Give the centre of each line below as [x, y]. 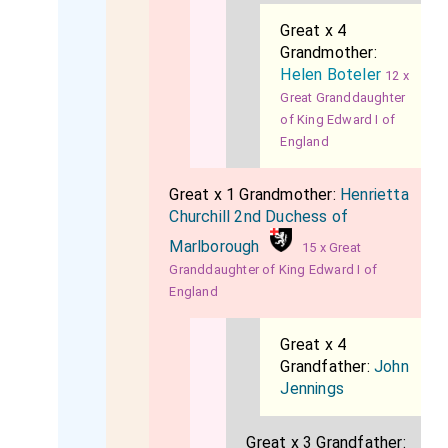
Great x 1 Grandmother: [255, 194]
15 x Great [332, 247]
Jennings [312, 388]
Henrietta [374, 194]
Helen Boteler [331, 74]
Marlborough [214, 246]
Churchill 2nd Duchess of [259, 216]
